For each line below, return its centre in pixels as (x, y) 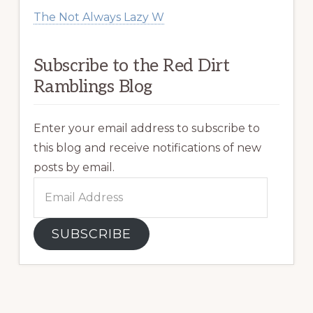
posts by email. (74, 167)
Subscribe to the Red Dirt (131, 65)
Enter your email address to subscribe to (146, 128)
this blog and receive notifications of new (147, 147)
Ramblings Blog (93, 86)
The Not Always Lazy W (99, 17)
